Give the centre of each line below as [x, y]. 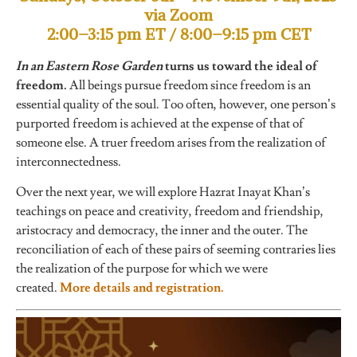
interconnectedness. [69, 161]
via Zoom [178, 14]
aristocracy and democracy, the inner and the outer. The [162, 231]
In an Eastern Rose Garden [89, 66]
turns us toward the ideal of [240, 66]
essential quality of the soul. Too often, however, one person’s [176, 104]
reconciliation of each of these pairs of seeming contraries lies [176, 250]
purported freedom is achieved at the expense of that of [160, 123]
